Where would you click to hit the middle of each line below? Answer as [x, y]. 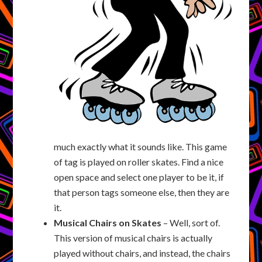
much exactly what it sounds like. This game [141, 146]
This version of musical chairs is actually [133, 237]
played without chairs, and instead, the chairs [142, 253]
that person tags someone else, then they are [142, 192]
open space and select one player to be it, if [139, 177]
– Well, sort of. [191, 222]
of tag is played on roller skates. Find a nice [139, 161]
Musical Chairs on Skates [108, 222]
